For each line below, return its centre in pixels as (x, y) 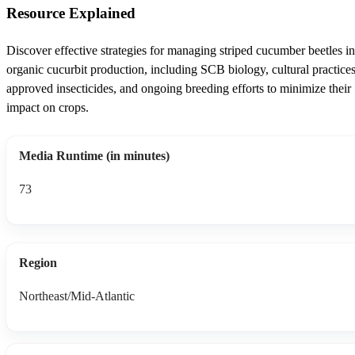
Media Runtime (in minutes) (94, 155)
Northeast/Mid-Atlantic (77, 296)
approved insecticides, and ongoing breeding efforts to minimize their (179, 88)
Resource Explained (71, 13)
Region (38, 262)
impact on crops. (48, 107)
